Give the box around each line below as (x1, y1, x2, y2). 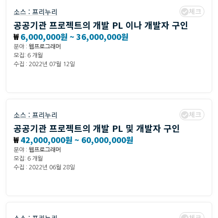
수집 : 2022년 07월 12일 (14, 61, 75, 68)
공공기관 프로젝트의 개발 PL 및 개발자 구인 (14, 122, 180, 135)
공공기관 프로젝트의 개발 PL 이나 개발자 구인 (14, 18, 188, 32)
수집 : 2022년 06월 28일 (14, 164, 75, 171)
